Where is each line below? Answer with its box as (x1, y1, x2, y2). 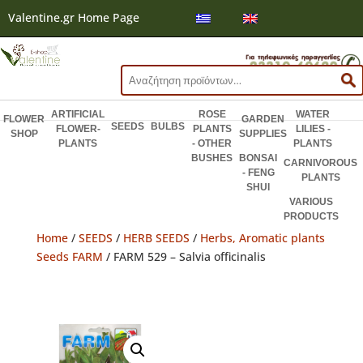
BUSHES (191, 152, 233, 164)
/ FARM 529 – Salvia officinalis (102, 249, 266, 265)
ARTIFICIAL (51, 109, 105, 121)
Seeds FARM (36, 249, 103, 265)
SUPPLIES (239, 128, 287, 140)
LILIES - (295, 123, 331, 135)
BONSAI (239, 152, 277, 164)
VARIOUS (289, 196, 333, 208)
